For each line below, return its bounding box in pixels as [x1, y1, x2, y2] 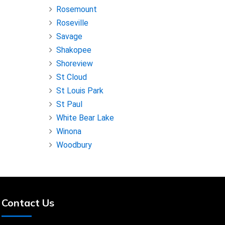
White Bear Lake [56, 113, 114, 123]
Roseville [56, 18, 88, 28]
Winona [56, 127, 81, 137]
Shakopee [56, 45, 91, 55]
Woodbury [56, 140, 92, 150]
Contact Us [1, 196, 54, 209]
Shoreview [56, 59, 93, 69]
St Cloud [56, 72, 87, 82]
